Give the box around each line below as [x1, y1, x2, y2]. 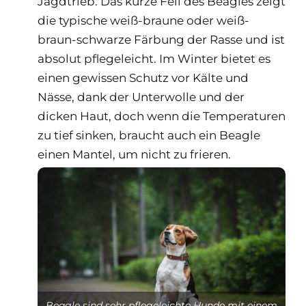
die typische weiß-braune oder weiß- [38, 13, 249, 27]
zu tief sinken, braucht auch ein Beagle [38, 128, 260, 142]
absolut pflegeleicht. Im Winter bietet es [38, 51, 270, 66]
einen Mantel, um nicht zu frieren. [38, 147, 231, 161]
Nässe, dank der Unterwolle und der [38, 89, 245, 104]
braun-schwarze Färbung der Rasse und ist [38, 32, 285, 46]
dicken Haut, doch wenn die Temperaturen [38, 109, 286, 123]
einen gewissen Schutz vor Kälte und [38, 70, 249, 85]
